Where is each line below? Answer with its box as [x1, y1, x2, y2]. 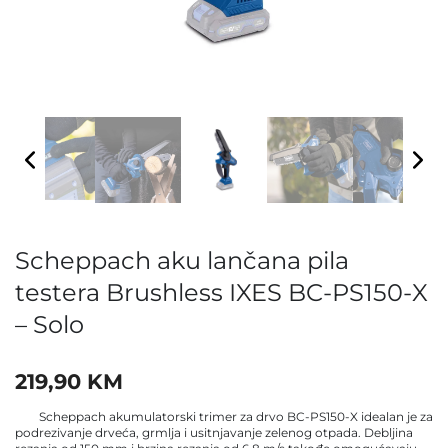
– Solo [15, 309, 84, 339]
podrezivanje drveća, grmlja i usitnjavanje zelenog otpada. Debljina [15, 425, 413, 441]
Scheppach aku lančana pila [15, 245, 349, 275]
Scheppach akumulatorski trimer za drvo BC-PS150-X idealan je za [15, 409, 433, 425]
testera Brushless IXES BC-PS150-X [15, 277, 428, 307]
